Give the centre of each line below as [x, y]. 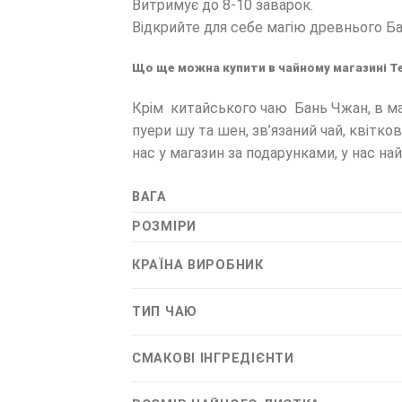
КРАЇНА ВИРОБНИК [198, 266]
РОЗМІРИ [165, 227]
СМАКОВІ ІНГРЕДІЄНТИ [213, 359]
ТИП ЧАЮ [165, 312]
